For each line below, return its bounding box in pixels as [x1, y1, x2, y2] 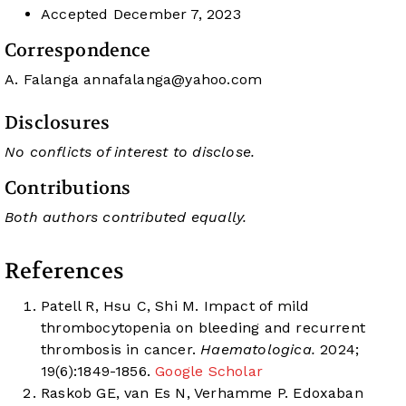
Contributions [5, 177, 131, 200]
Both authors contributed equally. [5, 208, 247, 227]
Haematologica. [196, 341, 315, 359]
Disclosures [5, 111, 111, 135]
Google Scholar [155, 362, 263, 381]
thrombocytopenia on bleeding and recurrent [41, 319, 366, 337]
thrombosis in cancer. [41, 341, 197, 359]
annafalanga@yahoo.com [83, 71, 263, 89]
